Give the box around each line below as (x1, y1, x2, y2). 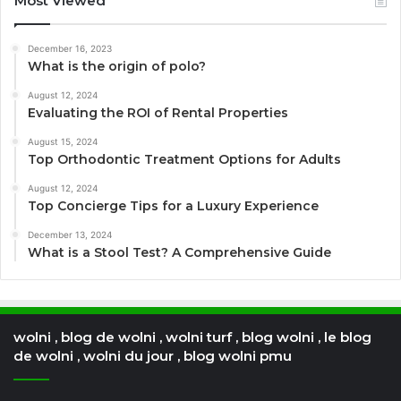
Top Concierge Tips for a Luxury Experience (28, 197, 319, 214)
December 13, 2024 (28, 228, 112, 240)
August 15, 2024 (28, 135, 98, 147)
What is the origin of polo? (28, 57, 206, 74)
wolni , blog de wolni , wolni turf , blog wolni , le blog (13, 328, 371, 346)
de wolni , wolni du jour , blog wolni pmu (13, 346, 292, 364)
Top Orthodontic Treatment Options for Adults (28, 150, 341, 167)
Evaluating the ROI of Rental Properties (28, 104, 288, 121)
